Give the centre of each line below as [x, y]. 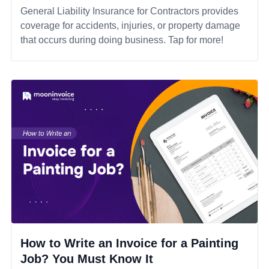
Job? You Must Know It [87, 258]
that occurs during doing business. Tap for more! [122, 40]
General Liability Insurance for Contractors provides [129, 11]
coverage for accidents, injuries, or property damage [130, 25]
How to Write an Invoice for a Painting [129, 243]
